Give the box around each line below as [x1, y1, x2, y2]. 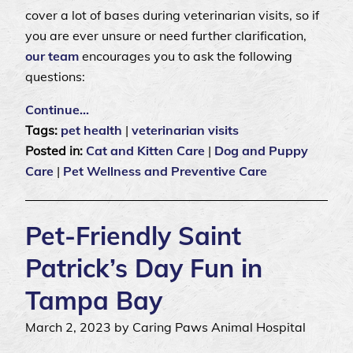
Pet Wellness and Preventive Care [63, 163, 267, 180]
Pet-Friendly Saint [25, 220, 241, 252]
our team [25, 48, 79, 65]
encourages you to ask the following [79, 48, 292, 65]
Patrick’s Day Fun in [25, 252, 262, 284]
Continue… [25, 102, 89, 118]
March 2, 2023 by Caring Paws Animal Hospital [25, 319, 306, 336]
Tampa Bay [25, 284, 162, 317]
